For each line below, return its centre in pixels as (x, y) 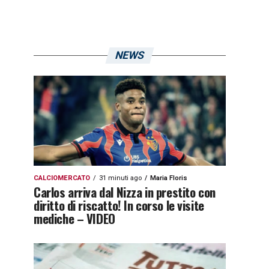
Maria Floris (169, 178)
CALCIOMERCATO (62, 178)
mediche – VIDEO (74, 218)
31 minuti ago (120, 178)
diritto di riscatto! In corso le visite (119, 205)
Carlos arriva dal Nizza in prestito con (125, 192)
